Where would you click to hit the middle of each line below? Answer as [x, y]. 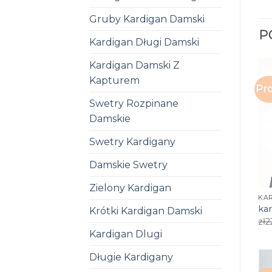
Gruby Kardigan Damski [147, 19]
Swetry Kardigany [132, 141]
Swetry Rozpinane [134, 103]
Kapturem [114, 80]
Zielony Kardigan [130, 188]
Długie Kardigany [131, 257]
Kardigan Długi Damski [144, 42]
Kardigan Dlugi [126, 234]
